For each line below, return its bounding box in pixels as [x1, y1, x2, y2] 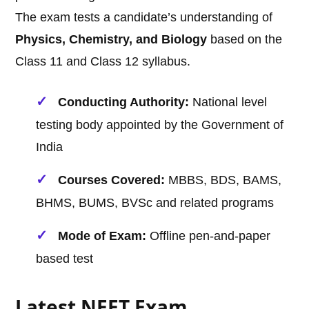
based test [36, 252, 94, 266]
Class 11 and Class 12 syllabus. [15, 54, 191, 69]
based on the [207, 32, 283, 47]
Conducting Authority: [58, 95, 190, 110]
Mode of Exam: [58, 229, 147, 243]
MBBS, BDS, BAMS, [165, 173, 282, 188]
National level [189, 95, 268, 110]
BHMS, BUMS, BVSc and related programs [36, 196, 275, 210]
